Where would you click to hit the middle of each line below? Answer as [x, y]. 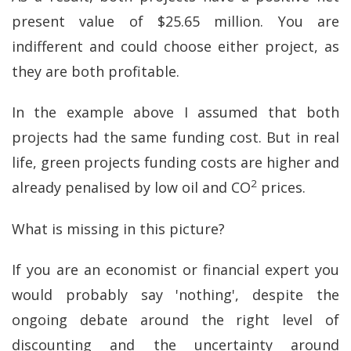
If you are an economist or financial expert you [175, 270]
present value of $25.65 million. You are [175, 21]
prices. [281, 187]
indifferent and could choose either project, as [175, 46]
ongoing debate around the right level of [175, 320]
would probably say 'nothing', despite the [175, 295]
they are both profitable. [96, 71]
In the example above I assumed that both [175, 112]
